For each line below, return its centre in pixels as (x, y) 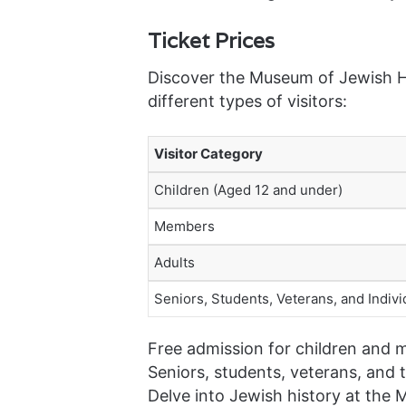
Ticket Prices (211, 41)
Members (184, 226)
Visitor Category (208, 153)
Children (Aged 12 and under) (248, 189)
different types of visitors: (247, 101)
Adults (174, 262)
